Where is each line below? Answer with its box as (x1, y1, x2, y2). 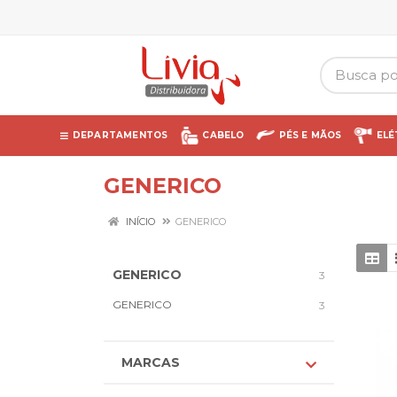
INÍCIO (123, 215, 155, 228)
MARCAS (121, 354, 180, 370)
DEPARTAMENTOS (72, 129, 168, 141)
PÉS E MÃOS (278, 129, 342, 141)
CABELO (202, 129, 245, 141)
